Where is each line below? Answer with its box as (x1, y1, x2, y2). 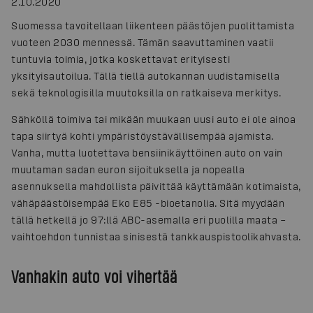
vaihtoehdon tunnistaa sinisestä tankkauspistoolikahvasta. (11, 231, 301, 243)
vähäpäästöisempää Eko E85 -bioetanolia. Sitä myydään (11, 197, 284, 210)
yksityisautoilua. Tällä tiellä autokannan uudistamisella (11, 70, 279, 82)
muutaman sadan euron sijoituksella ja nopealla (11, 163, 245, 176)
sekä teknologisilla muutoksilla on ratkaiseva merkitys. (11, 87, 282, 99)
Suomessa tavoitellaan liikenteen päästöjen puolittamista (11, 20, 294, 32)
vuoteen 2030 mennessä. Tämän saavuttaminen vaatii (11, 36, 274, 49)
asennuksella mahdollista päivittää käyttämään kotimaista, (11, 180, 301, 193)
